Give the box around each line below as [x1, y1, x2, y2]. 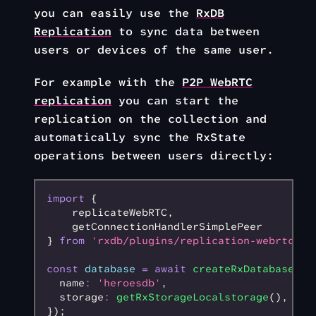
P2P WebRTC [182, 75, 253, 90]
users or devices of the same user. [34, 42, 274, 58]
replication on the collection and [34, 111, 267, 127]
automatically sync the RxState [34, 130, 245, 145]
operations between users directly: [34, 148, 274, 164]
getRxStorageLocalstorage [110, 291, 269, 305]
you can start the [111, 93, 238, 109]
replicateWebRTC [47, 206, 167, 220]
